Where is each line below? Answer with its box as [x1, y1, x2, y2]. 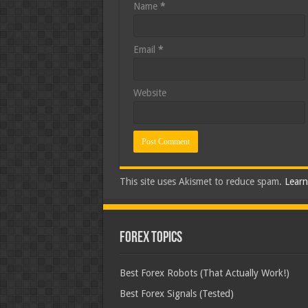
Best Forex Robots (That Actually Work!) [119, 267, 289, 278]
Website [133, 87, 166, 98]
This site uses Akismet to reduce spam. [119, 176, 285, 187]
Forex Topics [119, 230, 182, 246]
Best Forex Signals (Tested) [119, 288, 234, 299]
